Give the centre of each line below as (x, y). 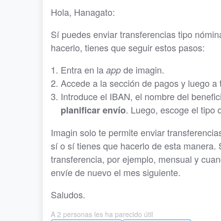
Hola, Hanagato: (83, 12)
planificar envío (93, 110)
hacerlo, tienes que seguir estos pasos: (128, 47)
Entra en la (83, 70)
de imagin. (143, 70)
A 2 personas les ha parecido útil (102, 214)
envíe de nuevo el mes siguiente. (116, 172)
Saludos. (68, 194)
